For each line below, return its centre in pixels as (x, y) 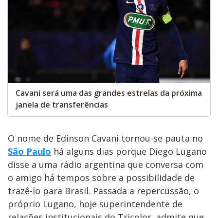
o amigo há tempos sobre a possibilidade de (101, 177)
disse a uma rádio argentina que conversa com (106, 164)
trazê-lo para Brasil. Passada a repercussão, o (103, 191)
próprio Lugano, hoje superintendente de (95, 204)
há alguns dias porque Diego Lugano (129, 151)
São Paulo (29, 151)
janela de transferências (62, 104)
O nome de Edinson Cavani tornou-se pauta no (105, 138)
